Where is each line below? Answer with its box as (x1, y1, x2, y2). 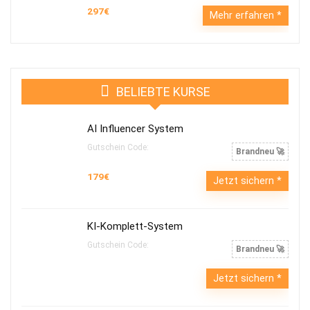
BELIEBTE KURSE (116, 84, 210, 99)
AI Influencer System (87, 122, 183, 135)
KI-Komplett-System (87, 220, 183, 232)
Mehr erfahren (210, 10, 277, 21)
